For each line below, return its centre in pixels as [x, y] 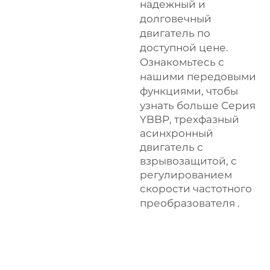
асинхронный [177, 133]
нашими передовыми [198, 77]
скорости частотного [196, 189]
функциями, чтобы [189, 91]
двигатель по [175, 33]
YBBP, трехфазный [190, 119]
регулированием [186, 175]
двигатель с [171, 147]
